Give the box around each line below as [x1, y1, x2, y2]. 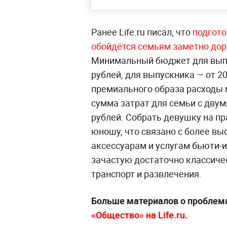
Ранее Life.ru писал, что [91, 26, 193, 39]
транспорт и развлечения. [91, 168, 202, 180]
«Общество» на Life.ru [91, 209, 185, 221]
